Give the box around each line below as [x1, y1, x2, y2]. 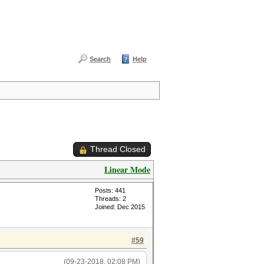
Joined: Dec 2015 [95, 203, 145, 210]
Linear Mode [104, 163, 150, 176]
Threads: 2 [95, 195, 126, 202]
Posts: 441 [95, 187, 126, 194]
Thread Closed [90, 144, 146, 154]
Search [90, 55, 111, 62]
